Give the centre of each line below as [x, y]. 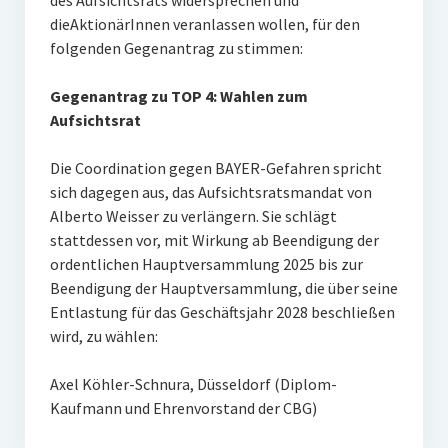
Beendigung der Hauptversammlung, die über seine [223, 288]
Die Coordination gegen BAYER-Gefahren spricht [215, 168]
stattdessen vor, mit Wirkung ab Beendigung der [214, 240]
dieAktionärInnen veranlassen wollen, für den [204, 24]
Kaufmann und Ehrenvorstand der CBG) [183, 408]
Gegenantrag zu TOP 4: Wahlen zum [178, 96]
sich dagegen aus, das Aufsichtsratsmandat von [210, 192]
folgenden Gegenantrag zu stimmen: [177, 48]
